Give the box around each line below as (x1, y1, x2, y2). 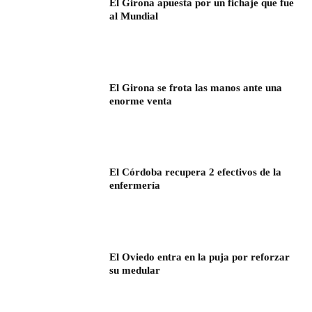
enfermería (109, 180, 161, 192)
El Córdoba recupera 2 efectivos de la (109, 166, 282, 178)
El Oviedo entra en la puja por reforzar (109, 251, 290, 263)
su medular (109, 265, 161, 276)
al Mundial (109, 10, 159, 22)
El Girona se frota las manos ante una (109, 81, 283, 93)
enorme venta (109, 95, 173, 107)
